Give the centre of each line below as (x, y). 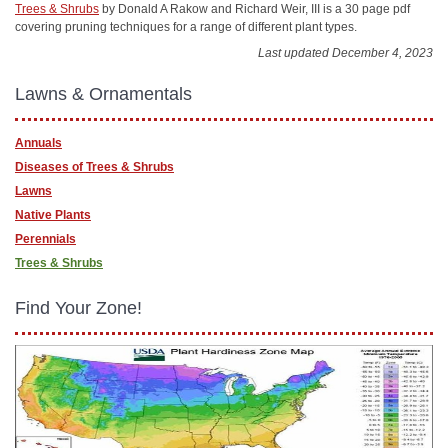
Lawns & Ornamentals (103, 93)
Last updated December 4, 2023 (345, 53)
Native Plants (53, 214)
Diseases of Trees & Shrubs (94, 166)
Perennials (45, 238)
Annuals (38, 142)
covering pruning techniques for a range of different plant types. (186, 26)
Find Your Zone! (78, 307)
